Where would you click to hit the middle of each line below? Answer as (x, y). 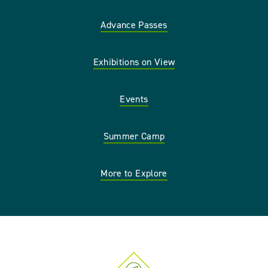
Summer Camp (134, 136)
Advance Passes (134, 25)
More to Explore (134, 173)
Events (134, 99)
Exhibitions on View (134, 62)
